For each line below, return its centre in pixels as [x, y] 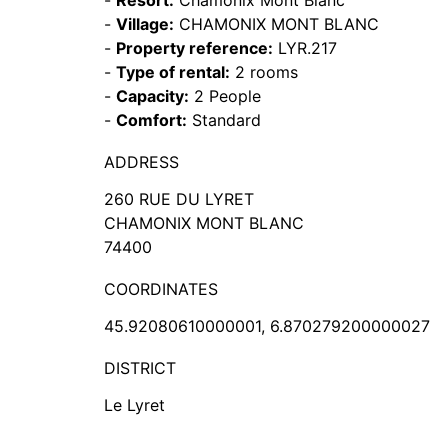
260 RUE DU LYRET [179, 199]
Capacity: [152, 96]
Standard [224, 120]
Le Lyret [134, 405]
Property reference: [194, 48]
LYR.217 [305, 48]
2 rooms [264, 72]
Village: [145, 24]
